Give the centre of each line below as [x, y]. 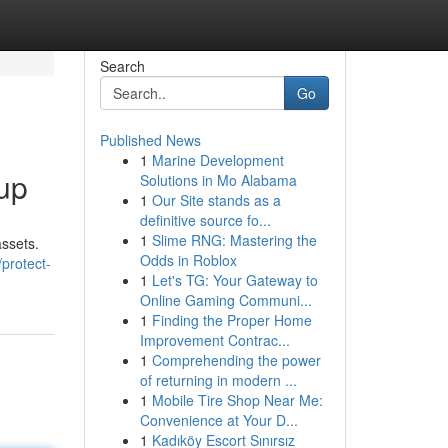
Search [122, 66]
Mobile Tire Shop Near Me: [237, 400]
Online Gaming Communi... [225, 300]
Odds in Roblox [188, 260]
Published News [150, 140]
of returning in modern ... [218, 380]
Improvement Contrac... [214, 340]
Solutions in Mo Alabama [218, 180]
